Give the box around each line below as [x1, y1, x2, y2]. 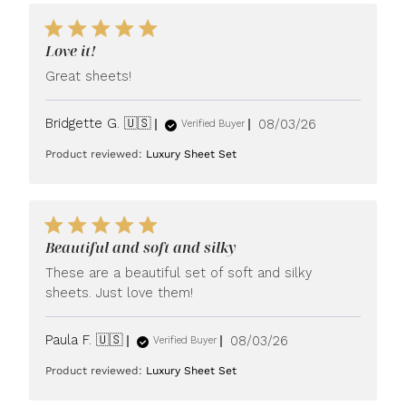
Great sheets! [45, 68, 132, 84]
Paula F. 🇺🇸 [45, 332, 124, 348]
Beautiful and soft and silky [45, 237, 237, 257]
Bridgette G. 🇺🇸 [45, 115, 152, 131]
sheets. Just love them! [45, 285, 194, 301]
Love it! [45, 41, 97, 61]
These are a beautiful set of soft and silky [45, 265, 313, 281]
